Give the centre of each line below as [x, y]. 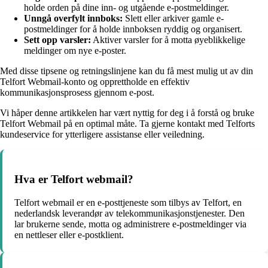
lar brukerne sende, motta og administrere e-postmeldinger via [130, 224]
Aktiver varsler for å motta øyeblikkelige [168, 40]
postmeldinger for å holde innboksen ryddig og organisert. [133, 29]
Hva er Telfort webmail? [74, 179]
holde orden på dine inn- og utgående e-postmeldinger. [127, 8]
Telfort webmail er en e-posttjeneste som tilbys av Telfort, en [128, 202]
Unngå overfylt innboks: [73, 19]
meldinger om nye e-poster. [75, 51]
